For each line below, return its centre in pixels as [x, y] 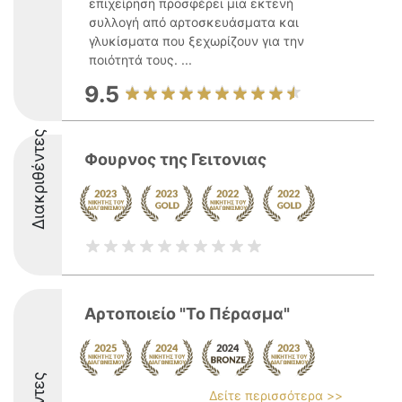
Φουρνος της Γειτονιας [175, 159]
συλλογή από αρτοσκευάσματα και [194, 22]
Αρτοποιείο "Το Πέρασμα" [187, 314]
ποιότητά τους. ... [140, 60]
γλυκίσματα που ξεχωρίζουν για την [197, 41]
